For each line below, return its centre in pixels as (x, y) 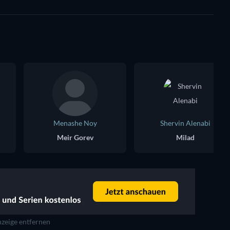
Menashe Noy (75, 123)
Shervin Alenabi (185, 123)
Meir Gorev (75, 137)
